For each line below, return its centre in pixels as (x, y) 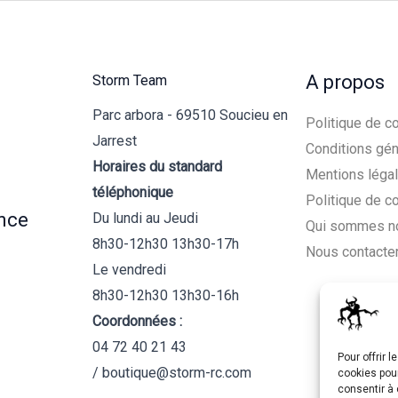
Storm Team (129, 80)
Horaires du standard (157, 166)
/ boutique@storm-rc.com (171, 372)
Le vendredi (129, 269)
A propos (346, 82)
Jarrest (114, 140)
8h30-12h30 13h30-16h (165, 295)
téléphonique (132, 192)
